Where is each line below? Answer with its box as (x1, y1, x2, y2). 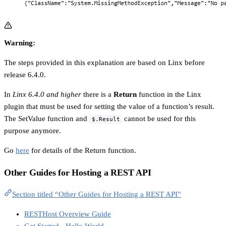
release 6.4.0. (4, 71, 46, 79)
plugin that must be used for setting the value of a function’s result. (4, 102, 214, 111)
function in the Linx (137, 90, 201, 99)
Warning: (4, 39, 35, 47)
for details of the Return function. (29, 146, 136, 155)
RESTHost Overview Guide (24, 210, 111, 218)
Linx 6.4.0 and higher (13, 90, 81, 99)
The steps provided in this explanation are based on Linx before (4, 59, 205, 67)
